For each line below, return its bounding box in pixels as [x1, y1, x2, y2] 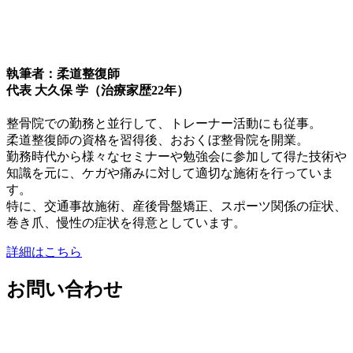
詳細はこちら [6, 245, 82, 259]
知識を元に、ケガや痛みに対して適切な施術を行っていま [6, 166, 334, 180]
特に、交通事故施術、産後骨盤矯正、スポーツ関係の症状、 [6, 199, 347, 214]
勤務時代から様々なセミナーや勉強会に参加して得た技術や [6, 150, 347, 164]
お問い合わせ [6, 279, 123, 300]
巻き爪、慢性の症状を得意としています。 [6, 216, 246, 230]
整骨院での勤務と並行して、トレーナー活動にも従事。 [6, 117, 321, 131]
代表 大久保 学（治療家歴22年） [6, 83, 189, 97]
